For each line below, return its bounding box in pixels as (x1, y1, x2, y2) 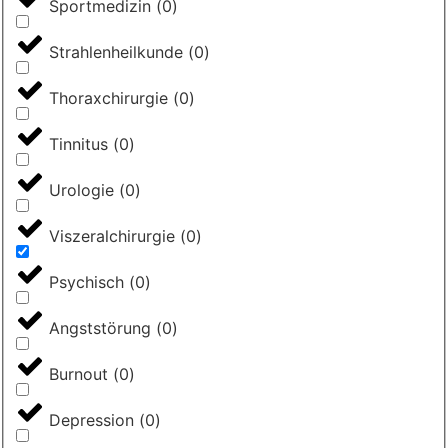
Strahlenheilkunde (49, 41, 188, 62)
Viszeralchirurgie (49, 225, 180, 246)
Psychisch (49, 271, 129, 292)
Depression (49, 409, 139, 430)
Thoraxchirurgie (49, 87, 173, 108)
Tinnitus (49, 133, 113, 154)
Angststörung (49, 317, 156, 338)
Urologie (49, 179, 119, 200)
